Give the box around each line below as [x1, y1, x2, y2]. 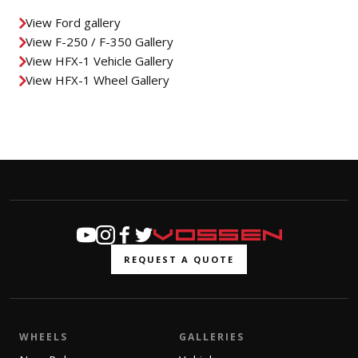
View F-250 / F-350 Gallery [26, 34, 173, 50]
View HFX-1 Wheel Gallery [26, 72, 169, 89]
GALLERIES [179, 329, 245, 344]
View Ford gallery [26, 14, 121, 31]
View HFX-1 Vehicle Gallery [26, 53, 173, 70]
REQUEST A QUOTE [124, 253, 234, 265]
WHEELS [19, 329, 68, 344]
